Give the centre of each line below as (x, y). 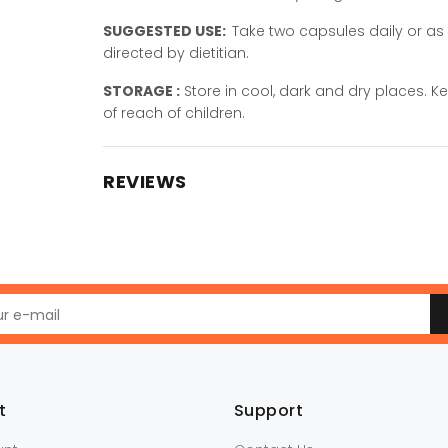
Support (269, 410)
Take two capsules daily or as (338, 31)
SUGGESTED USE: (166, 31)
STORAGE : (141, 91)
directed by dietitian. (176, 53)
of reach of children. (174, 113)
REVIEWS (145, 181)
